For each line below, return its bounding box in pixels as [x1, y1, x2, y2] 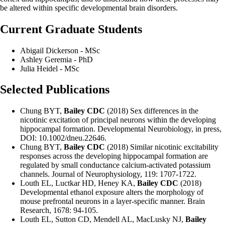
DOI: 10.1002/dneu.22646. [20, 134, 106, 143]
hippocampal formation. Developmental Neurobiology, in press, [20, 125, 221, 134]
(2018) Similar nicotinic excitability [105, 143, 218, 152]
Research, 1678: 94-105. [20, 206, 98, 215]
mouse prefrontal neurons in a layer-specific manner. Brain [20, 197, 205, 206]
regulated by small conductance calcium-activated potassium [20, 161, 210, 170]
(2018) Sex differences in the [105, 106, 198, 116]
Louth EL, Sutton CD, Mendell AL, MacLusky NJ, [20, 215, 185, 224]
